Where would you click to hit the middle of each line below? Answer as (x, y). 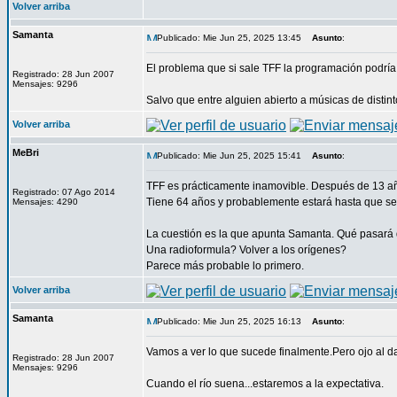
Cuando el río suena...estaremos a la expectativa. (265, 384)
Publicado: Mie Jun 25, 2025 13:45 (229, 38)
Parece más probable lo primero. (225, 266)
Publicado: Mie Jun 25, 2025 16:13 (229, 321)
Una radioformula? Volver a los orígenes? (246, 250)
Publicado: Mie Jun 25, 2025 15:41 (229, 156)
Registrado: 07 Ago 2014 (64, 192)
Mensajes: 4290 (45, 202)
